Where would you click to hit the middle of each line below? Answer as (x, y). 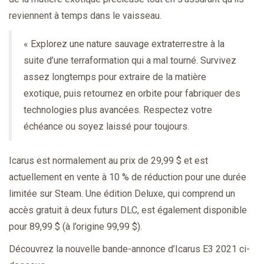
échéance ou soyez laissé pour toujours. (106, 126)
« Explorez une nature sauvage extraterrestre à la (124, 44)
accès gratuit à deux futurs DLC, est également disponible (128, 210)
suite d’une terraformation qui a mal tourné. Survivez (130, 60)
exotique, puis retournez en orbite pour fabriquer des (132, 93)
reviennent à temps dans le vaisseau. (85, 15)
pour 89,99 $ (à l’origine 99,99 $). (75, 226)
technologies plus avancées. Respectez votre (118, 110)
